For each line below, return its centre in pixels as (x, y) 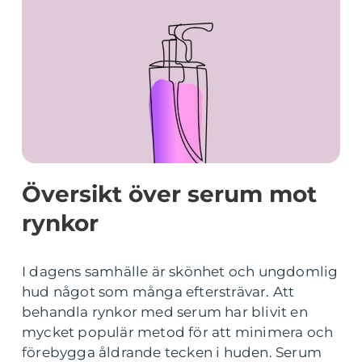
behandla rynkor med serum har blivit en (165, 312)
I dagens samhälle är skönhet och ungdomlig (180, 271)
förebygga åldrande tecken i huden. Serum (172, 352)
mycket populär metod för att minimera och (178, 332)
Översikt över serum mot (169, 194)
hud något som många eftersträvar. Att (158, 292)
